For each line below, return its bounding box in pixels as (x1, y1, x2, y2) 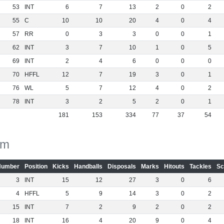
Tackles (189, 163, 211, 170)
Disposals (107, 163, 136, 170)
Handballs (73, 163, 102, 170)
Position (24, 163, 47, 170)
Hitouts (163, 163, 184, 170)
